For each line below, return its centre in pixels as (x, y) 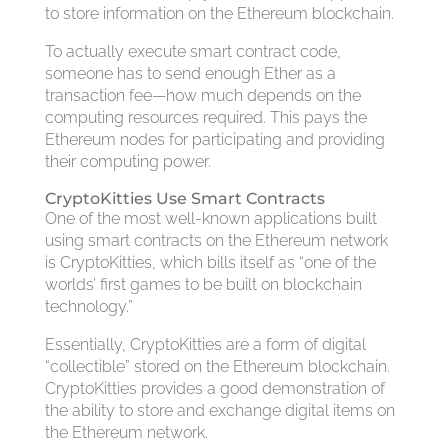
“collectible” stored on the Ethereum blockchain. (217, 366)
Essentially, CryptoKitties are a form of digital (205, 344)
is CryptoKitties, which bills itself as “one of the (210, 262)
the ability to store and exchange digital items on (219, 410)
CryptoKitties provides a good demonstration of (214, 388)
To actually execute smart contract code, (192, 51)
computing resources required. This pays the (205, 117)
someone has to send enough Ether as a (190, 73)
